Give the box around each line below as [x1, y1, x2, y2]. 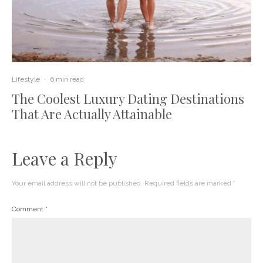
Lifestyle [12, 75, 40, 83]
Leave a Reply [12, 146, 117, 170]
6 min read [50, 75, 84, 83]
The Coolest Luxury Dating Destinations [12, 89, 244, 107]
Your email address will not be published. [12, 178, 143, 187]
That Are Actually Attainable [12, 104, 172, 123]
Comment [12, 204, 45, 213]
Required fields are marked [144, 178, 233, 187]
